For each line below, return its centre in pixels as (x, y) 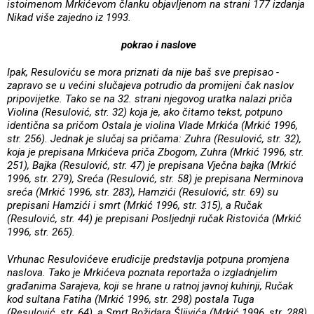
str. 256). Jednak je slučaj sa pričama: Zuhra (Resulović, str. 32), (154, 138)
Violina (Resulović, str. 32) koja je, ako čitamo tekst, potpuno (145, 112)
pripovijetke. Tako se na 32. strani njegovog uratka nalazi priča (150, 98)
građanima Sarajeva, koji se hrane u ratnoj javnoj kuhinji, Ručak (150, 286)
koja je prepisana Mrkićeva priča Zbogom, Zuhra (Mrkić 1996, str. (156, 152)
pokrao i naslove (158, 45)
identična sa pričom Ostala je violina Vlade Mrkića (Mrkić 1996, (152, 125)
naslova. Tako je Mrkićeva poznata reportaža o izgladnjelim (142, 272)
